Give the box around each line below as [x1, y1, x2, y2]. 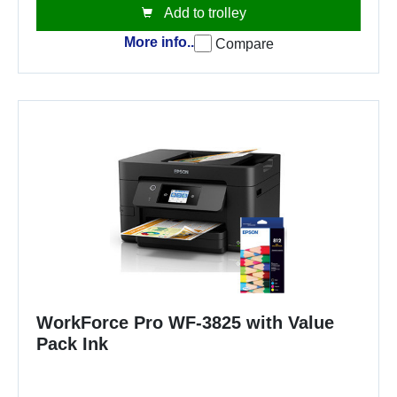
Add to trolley [161, 4, 246, 20]
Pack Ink [36, 333, 108, 354]
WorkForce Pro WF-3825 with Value [36, 312, 334, 332]
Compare [214, 35, 274, 51]
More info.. [123, 35, 194, 51]
